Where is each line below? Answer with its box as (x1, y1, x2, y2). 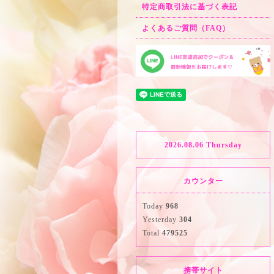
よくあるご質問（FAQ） (142, 24, 230, 32)
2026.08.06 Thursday (164, 141, 242, 150)
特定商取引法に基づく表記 (142, 2, 237, 11)
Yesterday (143, 215, 179, 224)
